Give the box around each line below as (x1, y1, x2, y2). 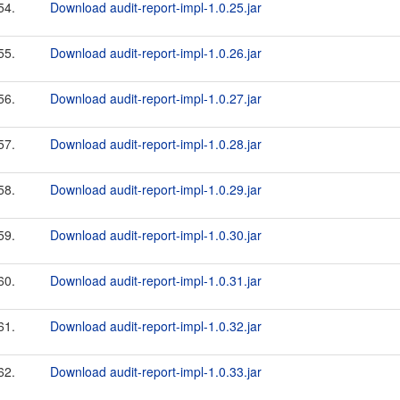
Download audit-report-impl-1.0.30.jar (50, 226, 262, 244)
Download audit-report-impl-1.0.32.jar (50, 317, 262, 335)
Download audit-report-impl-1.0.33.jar (50, 362, 262, 380)
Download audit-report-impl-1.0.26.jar (50, 44, 262, 62)
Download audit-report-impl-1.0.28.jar (50, 135, 262, 153)
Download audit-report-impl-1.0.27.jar (50, 89, 262, 107)
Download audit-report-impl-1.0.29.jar (50, 180, 262, 198)
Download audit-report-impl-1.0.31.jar (50, 271, 262, 289)
